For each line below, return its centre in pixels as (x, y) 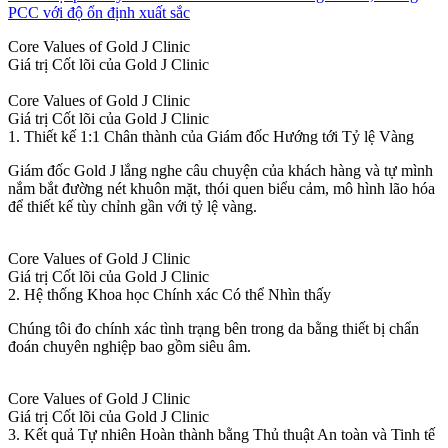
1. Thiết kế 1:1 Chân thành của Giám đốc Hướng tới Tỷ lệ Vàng (211, 136)
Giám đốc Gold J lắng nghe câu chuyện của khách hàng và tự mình (220, 170)
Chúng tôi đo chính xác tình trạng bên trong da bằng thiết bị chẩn (213, 328)
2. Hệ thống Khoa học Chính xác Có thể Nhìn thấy (169, 294)
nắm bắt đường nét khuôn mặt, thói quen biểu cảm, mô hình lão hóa (221, 188)
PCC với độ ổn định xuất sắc (99, 12)
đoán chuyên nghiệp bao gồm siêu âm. (129, 346)
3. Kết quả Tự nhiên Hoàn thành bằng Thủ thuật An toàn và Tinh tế (221, 434)
